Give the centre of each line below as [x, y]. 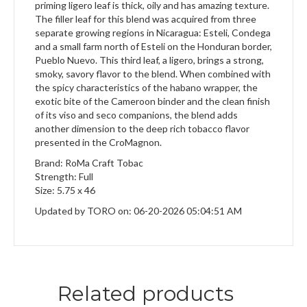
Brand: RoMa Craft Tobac [89, 163]
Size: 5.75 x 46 [65, 191]
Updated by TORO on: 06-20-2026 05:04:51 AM [138, 211]
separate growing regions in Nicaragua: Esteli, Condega [153, 33]
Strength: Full [64, 177]
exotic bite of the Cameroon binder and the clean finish [152, 101]
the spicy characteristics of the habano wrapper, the [146, 88]
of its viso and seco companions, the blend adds [136, 115]
